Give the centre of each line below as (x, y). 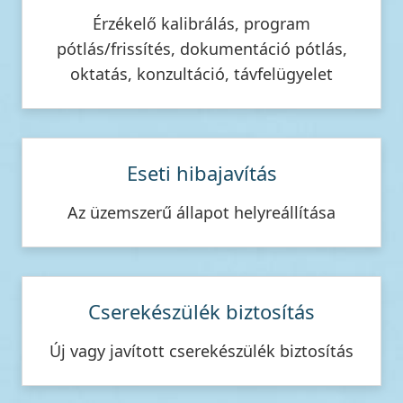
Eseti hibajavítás (201, 173)
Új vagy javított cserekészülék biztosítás (201, 351)
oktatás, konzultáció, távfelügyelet (201, 74)
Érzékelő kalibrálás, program (201, 23)
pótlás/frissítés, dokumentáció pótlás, (201, 49)
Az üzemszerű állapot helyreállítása (201, 212)
